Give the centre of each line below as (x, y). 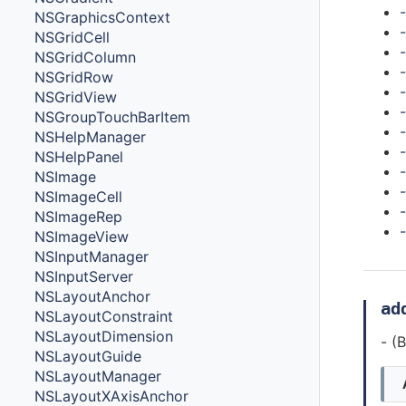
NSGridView (76, 97)
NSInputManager (92, 256)
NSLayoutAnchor (93, 296)
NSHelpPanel (79, 156)
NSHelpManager (91, 136)
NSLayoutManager (98, 376)
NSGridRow (74, 77)
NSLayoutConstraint (104, 316)
